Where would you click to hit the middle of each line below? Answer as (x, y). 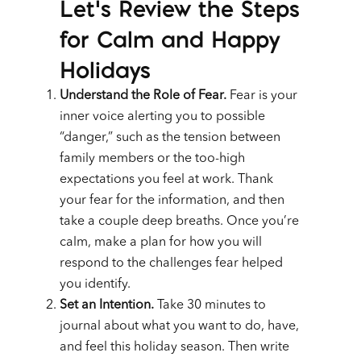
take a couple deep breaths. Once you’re (179, 221)
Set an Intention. (107, 305)
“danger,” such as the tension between (170, 137)
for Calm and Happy (170, 39)
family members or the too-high (152, 158)
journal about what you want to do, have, (179, 326)
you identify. (95, 284)
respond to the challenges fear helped (171, 263)
